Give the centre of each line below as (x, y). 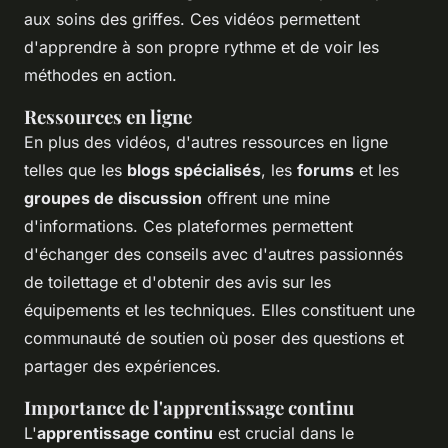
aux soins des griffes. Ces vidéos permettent (192, 19)
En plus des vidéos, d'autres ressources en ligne (206, 142)
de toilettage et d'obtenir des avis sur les (177, 282)
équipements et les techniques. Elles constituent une (219, 310)
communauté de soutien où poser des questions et (214, 338)
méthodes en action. (100, 75)
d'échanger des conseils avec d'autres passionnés (213, 254)
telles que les (75, 170)
